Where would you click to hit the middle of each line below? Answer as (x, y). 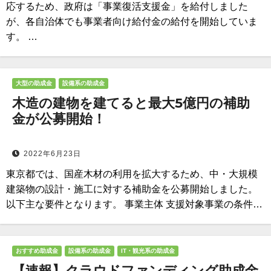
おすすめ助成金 (37, 251)
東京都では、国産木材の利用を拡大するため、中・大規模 (132, 174)
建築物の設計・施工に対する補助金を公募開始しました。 (132, 189)
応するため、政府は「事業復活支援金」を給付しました (127, 6)
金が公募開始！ (59, 119)
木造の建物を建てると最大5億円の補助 (131, 103)
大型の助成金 (34, 83)
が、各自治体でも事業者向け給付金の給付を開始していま (132, 21)
